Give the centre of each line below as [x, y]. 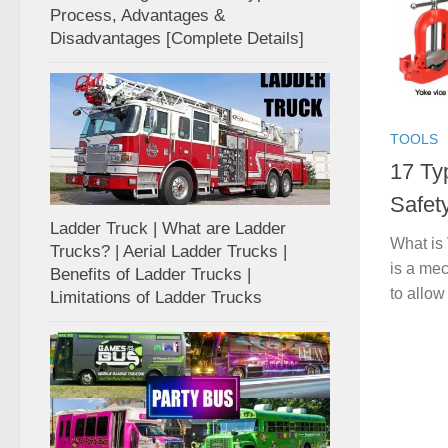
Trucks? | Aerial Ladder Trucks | [168, 251]
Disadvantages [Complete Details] [177, 38]
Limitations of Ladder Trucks [156, 297]
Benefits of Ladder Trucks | [150, 274]
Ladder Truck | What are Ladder [168, 228]
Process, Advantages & [137, 15]
